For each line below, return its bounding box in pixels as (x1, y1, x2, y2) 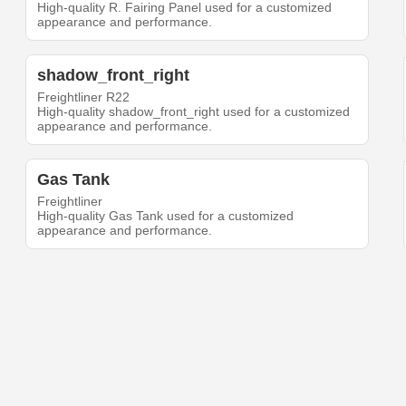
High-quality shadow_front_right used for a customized (37, 104, 351, 120)
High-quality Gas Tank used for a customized (37, 208, 295, 224)
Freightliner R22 (37, 90, 130, 105)
